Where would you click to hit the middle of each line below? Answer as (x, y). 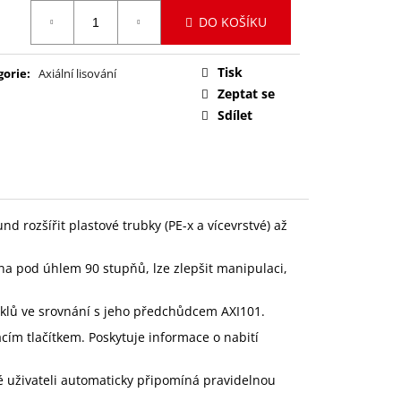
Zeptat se (246, 93)
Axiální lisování (77, 73)
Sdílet (235, 115)
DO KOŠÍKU (233, 22)
